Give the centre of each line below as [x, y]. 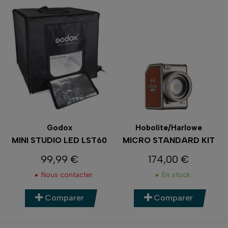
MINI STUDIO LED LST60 [60, 140]
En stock [176, 175]
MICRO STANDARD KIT [168, 140]
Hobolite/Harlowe [168, 127]
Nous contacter [67, 175]
